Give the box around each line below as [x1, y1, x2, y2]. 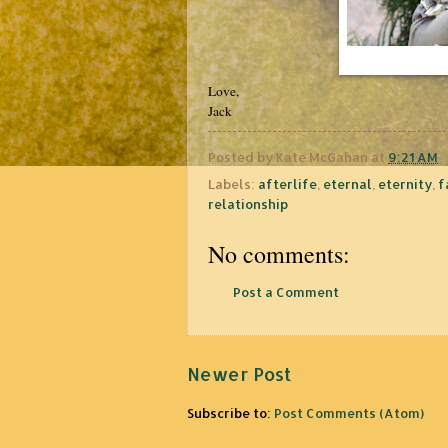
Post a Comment [233, 283, 339, 300]
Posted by [208, 148, 276, 165]
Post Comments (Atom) [274, 405, 424, 422]
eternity [378, 175, 432, 192]
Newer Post [187, 362, 291, 385]
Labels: [208, 175, 258, 192]
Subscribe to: [187, 405, 274, 422]
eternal [323, 175, 372, 192]
